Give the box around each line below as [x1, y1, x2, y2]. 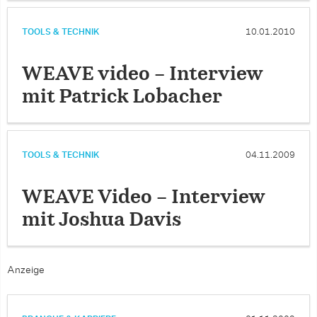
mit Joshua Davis [22, 210, 181, 229]
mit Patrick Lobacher [22, 87, 222, 106]
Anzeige [7, 265, 45, 275]
